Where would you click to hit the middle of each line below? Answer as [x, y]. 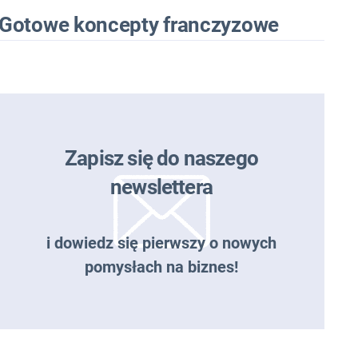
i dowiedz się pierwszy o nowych [161, 243]
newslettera [161, 187]
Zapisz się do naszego [161, 158]
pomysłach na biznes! [161, 267]
